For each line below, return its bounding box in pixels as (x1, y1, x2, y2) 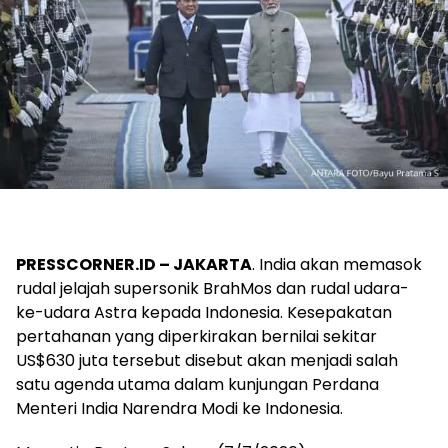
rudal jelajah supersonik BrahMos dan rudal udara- (16, 277, 409, 301)
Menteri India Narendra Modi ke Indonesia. (16, 397, 343, 421)
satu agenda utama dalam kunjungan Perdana (16, 373, 379, 397)
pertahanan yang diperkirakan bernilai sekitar (16, 325, 377, 349)
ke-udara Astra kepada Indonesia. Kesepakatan (16, 301, 392, 325)
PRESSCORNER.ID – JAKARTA (16, 253, 252, 277)
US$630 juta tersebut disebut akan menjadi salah (16, 349, 398, 373)
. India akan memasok (252, 253, 422, 277)
